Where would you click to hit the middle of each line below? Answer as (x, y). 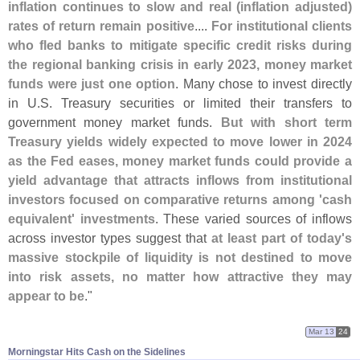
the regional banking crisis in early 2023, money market (180, 65)
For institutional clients (282, 26)
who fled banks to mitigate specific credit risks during (180, 45)
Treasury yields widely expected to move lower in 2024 (180, 142)
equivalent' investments (82, 219)
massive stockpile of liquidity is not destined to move (180, 258)
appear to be (46, 296)
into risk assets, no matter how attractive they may (180, 277)
